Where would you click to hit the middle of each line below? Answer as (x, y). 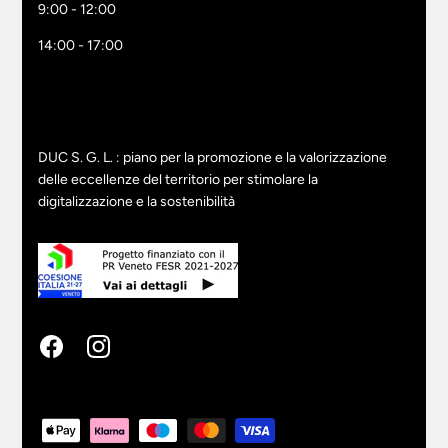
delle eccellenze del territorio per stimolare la (178, 179)
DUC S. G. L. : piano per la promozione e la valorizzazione (212, 157)
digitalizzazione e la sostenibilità (136, 201)
